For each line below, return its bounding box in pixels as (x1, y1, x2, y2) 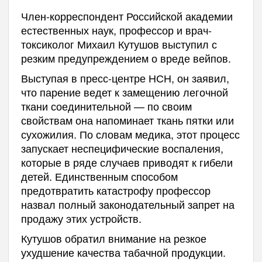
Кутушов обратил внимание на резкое (20, 230, 206, 246)
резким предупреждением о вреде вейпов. (20, 50, 231, 66)
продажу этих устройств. (20, 211, 142, 226)
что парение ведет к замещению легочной (20, 84, 228, 100)
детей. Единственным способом (20, 168, 178, 184)
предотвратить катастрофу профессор (20, 182, 211, 198)
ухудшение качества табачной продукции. (20, 244, 226, 260)
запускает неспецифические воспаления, (20, 140, 223, 156)
